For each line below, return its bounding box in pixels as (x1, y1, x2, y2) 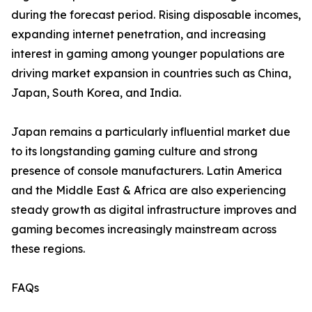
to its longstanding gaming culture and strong (11, 144, 258, 159)
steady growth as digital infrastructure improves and (11, 203, 297, 217)
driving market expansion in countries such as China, (11, 66, 291, 81)
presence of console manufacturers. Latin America (11, 164, 282, 178)
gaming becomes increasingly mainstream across (11, 222, 276, 237)
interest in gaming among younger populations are (11, 47, 285, 61)
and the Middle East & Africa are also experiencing (11, 183, 286, 198)
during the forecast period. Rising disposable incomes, (11, 8, 301, 22)
